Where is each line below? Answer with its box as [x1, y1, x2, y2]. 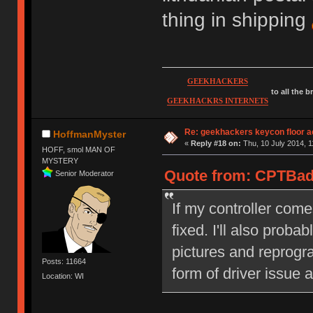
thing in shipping [161, 8, 312, 31]
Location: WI [42, 272, 85, 281]
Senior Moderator [55, 168, 115, 177]
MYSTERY [42, 156, 79, 165]
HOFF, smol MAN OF [42, 145, 116, 154]
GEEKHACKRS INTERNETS [166, 97, 268, 105]
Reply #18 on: [190, 139, 241, 148]
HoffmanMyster [53, 129, 126, 140]
